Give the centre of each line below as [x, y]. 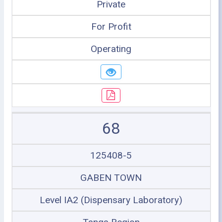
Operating [111, 49]
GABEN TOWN [111, 178]
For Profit [111, 27]
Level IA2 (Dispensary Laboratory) [111, 200]
